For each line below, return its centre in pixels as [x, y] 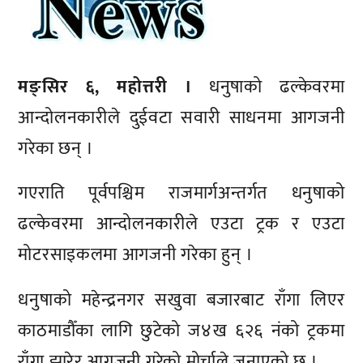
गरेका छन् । [56, 148]
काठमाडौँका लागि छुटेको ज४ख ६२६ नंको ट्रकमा [181, 331]
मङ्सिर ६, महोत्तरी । [105, 87]
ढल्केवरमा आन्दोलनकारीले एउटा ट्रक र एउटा [181, 224]
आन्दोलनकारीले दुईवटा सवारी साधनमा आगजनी [181, 117]
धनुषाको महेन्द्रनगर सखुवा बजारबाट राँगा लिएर [181, 300]
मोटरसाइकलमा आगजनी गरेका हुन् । [136, 255]
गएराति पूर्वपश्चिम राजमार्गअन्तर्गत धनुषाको [181, 194]
